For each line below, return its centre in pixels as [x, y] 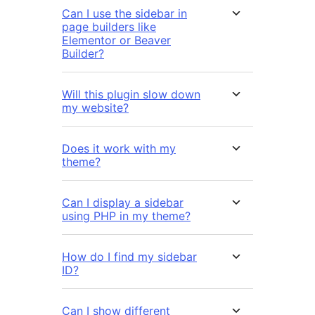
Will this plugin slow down [131, 94]
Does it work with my [119, 148]
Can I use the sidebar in [124, 13]
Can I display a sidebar [123, 202]
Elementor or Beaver [116, 40]
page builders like [109, 26]
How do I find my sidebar [129, 256]
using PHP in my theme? [126, 216]
